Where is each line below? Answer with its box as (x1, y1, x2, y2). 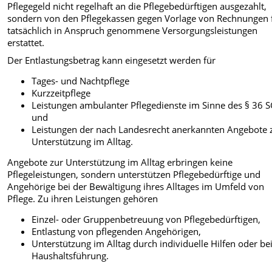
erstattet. (7, 36, 45, 49)
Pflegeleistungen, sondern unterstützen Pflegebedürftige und (7, 168, 261, 180)
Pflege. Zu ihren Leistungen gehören (7, 192, 158, 205)
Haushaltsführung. (32, 249, 109, 262)
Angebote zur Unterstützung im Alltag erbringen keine (7, 155, 233, 168)
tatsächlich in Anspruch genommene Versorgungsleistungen (7, 24, 258, 37)
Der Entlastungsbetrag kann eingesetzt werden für (7, 53, 216, 66)
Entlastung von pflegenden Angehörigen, (32, 225, 202, 237)
